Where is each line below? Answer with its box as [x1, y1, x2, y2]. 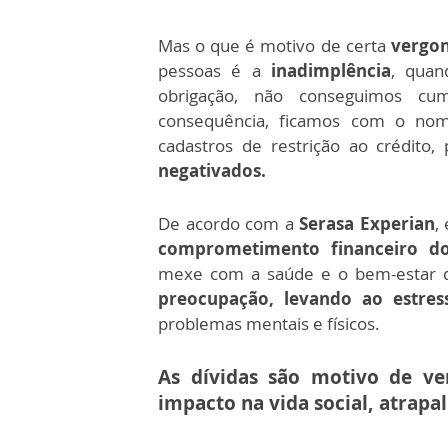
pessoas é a [158, 58, 271, 82]
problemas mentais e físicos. [158, 311, 384, 335]
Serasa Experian [299, 211, 435, 235]
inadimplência [271, 58, 391, 82]
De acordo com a [158, 211, 300, 235]
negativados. [158, 158, 266, 182]
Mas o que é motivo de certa [158, 33, 391, 57]
